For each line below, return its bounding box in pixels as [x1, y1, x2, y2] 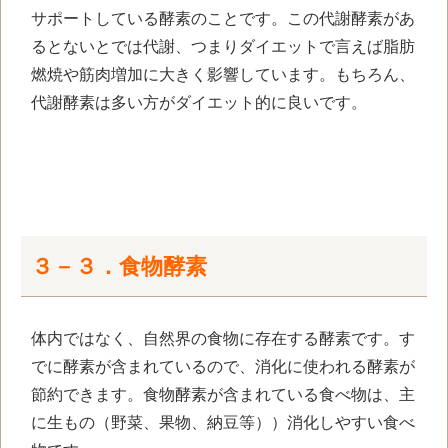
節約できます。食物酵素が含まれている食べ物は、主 [31, 385, 415, 403]
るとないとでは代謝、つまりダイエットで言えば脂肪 [31, 38, 415, 56]
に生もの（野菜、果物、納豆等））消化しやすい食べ [31, 413, 415, 431]
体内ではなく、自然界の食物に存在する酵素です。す [31, 329, 415, 347]
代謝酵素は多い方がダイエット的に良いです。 [31, 94, 367, 112]
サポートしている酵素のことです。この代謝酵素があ [31, 10, 415, 28]
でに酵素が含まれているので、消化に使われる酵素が [31, 357, 415, 375]
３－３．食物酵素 [31, 253, 207, 279]
